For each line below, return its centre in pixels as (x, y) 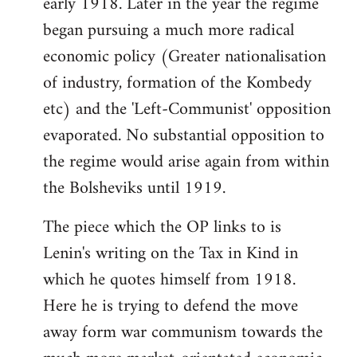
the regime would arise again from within (186, 162)
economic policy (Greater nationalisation (184, 57)
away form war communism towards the (183, 332)
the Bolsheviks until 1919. (134, 188)
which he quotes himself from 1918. (169, 280)
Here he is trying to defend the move (171, 306)
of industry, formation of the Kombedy (177, 83)
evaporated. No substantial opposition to (184, 135)
